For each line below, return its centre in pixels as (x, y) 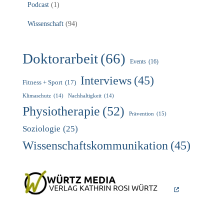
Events (138, 62)
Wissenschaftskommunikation (95, 145)
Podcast (38, 5)
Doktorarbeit (60, 59)
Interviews (106, 80)
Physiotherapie (61, 111)
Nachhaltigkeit (85, 96)
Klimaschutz (37, 96)
